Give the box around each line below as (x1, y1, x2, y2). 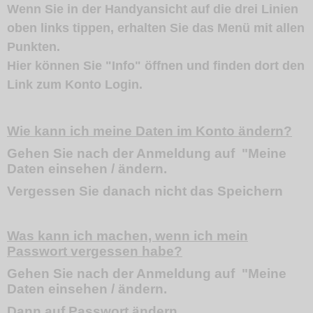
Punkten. (7, 40, 60, 54)
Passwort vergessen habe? (7, 244, 182, 259)
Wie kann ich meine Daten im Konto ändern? (7, 124, 292, 138)
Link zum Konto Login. (7, 78, 143, 92)
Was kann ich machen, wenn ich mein (7, 228, 248, 243)
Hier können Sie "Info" (7, 59, 145, 73)
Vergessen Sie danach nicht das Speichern (7, 184, 286, 198)
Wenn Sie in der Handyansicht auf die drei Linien (7, 2, 298, 16)
